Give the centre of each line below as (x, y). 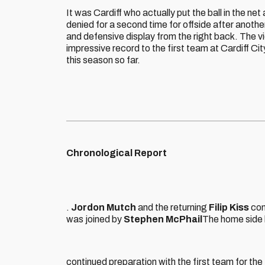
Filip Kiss (229, 207)
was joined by (95, 219)
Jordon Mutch (104, 207)
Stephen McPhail (163, 219)
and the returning (172, 207)
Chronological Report (117, 153)
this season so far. (103, 60)
